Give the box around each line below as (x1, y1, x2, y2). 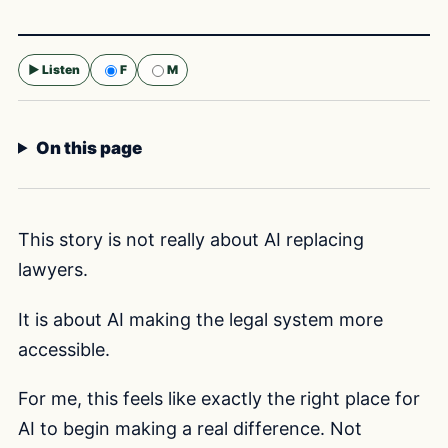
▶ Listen (28, 61, 80, 77)
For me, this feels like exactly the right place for (18, 388, 420, 410)
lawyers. (18, 258, 88, 280)
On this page (36, 137, 143, 158)
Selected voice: (18, 87, 111, 103)
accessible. (18, 338, 110, 360)
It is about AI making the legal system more (18, 308, 383, 330)
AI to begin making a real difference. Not (18, 418, 362, 440)
